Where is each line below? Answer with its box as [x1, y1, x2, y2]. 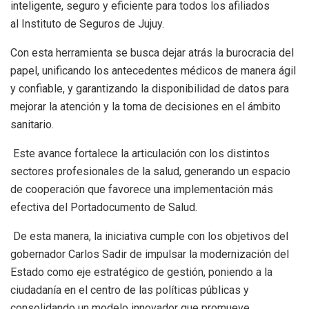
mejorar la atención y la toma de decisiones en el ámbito [10, 99, 281, 113]
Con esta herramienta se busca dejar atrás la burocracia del [10, 46, 294, 59]
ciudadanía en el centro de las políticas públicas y [10, 283, 249, 297]
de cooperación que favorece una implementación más [10, 182, 273, 196]
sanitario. [10, 117, 54, 131]
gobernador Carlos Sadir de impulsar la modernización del [10, 247, 289, 261]
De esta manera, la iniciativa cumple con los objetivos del [10, 229, 288, 243]
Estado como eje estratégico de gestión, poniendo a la [10, 265, 272, 279]
